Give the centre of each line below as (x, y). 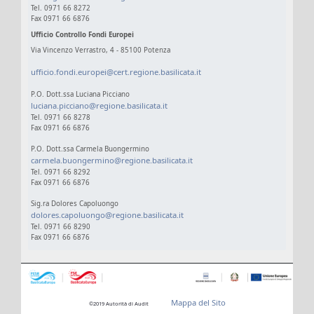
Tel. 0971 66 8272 (60, 8)
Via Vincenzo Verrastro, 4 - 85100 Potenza (100, 50)
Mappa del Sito (198, 303)
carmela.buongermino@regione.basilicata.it (111, 161)
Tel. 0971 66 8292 (60, 172)
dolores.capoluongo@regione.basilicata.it (107, 215)
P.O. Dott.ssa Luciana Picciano (80, 95)
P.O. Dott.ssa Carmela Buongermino (90, 149)
